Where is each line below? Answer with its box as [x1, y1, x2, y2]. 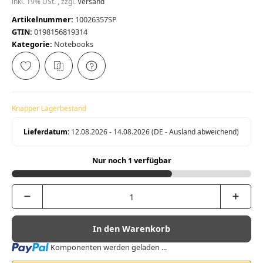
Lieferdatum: [23, 127, 70, 137]
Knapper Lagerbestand [12, 103, 86, 114]
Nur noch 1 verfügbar [92, 155, 171, 166]
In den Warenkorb [93, 223, 170, 235]
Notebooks [54, 39, 93, 50]
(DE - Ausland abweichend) [151, 127, 240, 137]
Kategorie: [12, 39, 54, 50]
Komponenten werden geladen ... [50, 241, 167, 252]
